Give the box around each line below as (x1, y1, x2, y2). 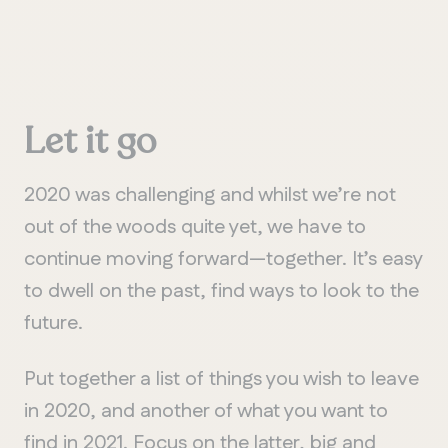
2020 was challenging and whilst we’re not (24, 180, 396, 209)
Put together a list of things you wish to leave (24, 364, 419, 393)
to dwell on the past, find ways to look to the (24, 276, 419, 305)
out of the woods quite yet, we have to (24, 212, 366, 241)
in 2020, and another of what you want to (24, 396, 388, 425)
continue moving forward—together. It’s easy (24, 244, 422, 273)
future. (24, 308, 83, 337)
